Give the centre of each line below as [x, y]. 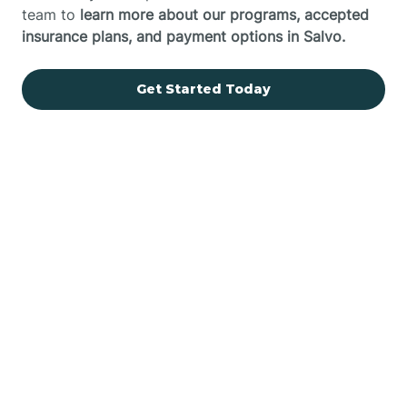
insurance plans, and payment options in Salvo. [184, 36]
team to [51, 14]
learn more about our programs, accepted [224, 14]
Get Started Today [203, 89]
